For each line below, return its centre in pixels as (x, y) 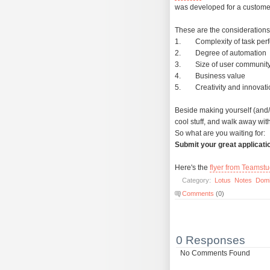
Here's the (192, 168)
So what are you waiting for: (220, 133)
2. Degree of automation (221, 53)
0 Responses (211, 240)
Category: (197, 181)
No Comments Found (215, 253)
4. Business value (210, 76)
